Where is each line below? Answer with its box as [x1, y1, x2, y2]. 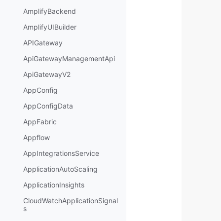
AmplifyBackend [23, 7, 76, 16]
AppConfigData [23, 102, 73, 110]
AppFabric [23, 117, 57, 126]
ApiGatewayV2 [23, 70, 71, 79]
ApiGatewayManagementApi [23, 54, 115, 63]
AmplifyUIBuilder [23, 23, 76, 32]
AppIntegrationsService [23, 149, 99, 158]
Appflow [23, 133, 50, 142]
